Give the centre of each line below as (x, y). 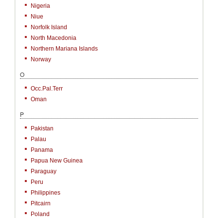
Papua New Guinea (57, 161)
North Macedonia (54, 38)
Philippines (45, 193)
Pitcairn (41, 203)
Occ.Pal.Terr (47, 89)
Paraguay (44, 171)
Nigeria (40, 6)
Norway (41, 59)
